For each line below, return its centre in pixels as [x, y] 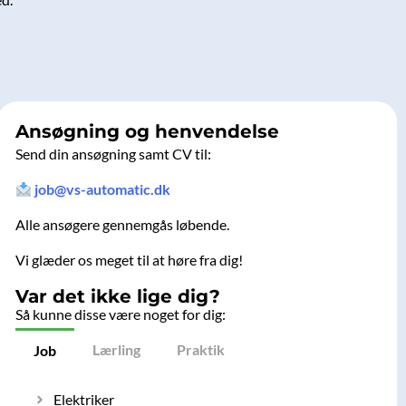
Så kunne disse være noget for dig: [120, 314]
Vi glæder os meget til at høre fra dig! [129, 260]
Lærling [116, 349]
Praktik [200, 349]
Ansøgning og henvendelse [147, 132]
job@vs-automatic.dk [102, 189]
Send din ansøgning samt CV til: [113, 154]
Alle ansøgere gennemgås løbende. [122, 225]
